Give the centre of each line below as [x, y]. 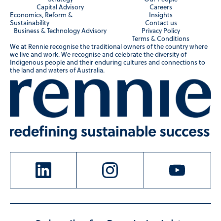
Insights [161, 16]
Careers [161, 8]
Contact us [161, 24]
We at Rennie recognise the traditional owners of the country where [109, 47]
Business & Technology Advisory [60, 32]
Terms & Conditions [161, 39]
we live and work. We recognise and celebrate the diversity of [98, 55]
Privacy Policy [161, 32]
